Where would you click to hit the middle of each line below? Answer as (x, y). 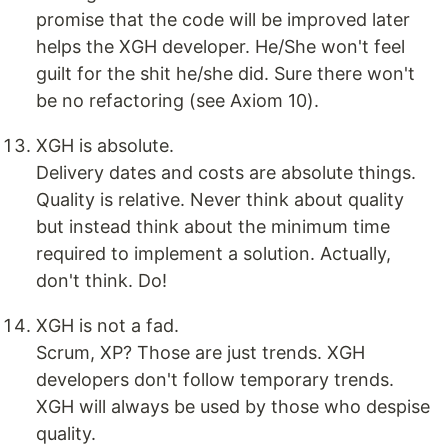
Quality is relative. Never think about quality (220, 200)
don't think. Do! (101, 281)
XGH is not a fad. (107, 326)
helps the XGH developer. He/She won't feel (220, 47)
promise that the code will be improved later (223, 20)
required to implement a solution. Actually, (213, 254)
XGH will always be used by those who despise (233, 407)
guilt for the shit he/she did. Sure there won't (225, 74)
